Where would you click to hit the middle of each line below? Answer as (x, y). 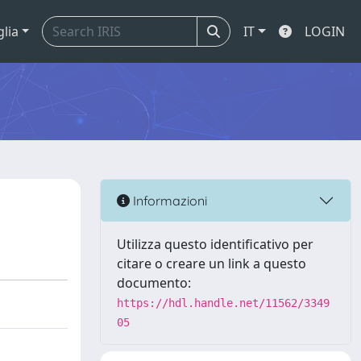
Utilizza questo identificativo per (215, 244)
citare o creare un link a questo (212, 263)
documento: (154, 283)
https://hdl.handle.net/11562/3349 (223, 303)
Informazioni (168, 200)
